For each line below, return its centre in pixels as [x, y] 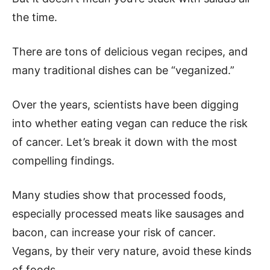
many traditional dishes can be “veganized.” [123, 70]
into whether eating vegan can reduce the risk [130, 123]
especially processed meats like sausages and [128, 214]
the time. [35, 17]
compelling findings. [63, 161]
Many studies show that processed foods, [119, 195]
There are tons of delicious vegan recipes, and [130, 52]
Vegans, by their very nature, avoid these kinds [132, 251]
